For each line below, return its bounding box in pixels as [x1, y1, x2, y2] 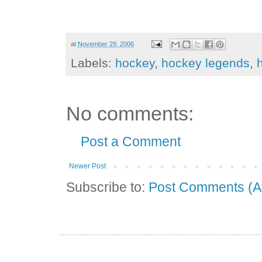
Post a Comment [81, 134, 181, 150]
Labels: [71, 56, 116, 70]
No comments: [66, 102, 194, 125]
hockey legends [161, 56, 250, 70]
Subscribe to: [66, 180, 149, 195]
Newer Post [69, 162, 106, 171]
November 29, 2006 [78, 40, 135, 47]
